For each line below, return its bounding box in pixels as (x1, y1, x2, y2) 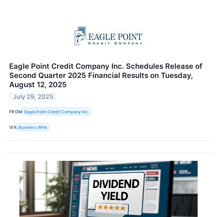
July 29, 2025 (13, 93, 54, 100)
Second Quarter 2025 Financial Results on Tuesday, (9, 71, 193, 80)
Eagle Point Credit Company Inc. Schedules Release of (9, 62, 202, 71)
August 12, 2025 (9, 80, 67, 90)
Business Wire (18, 124, 47, 130)
